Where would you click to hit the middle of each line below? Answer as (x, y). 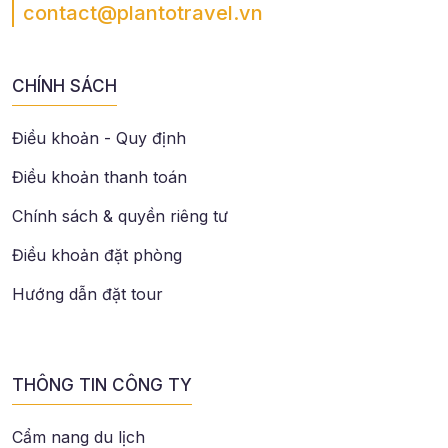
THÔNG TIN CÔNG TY (102, 385)
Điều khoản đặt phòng (97, 255)
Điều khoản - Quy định (99, 138)
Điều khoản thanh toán (99, 177)
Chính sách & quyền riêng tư (120, 216)
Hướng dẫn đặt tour (87, 294)
